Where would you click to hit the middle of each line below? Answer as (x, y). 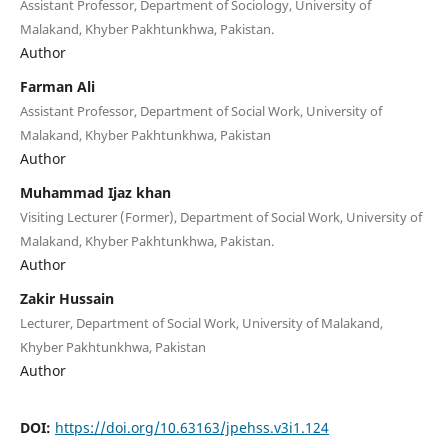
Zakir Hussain (66, 298)
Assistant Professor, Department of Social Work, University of (200, 110)
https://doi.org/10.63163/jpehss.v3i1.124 (191, 427)
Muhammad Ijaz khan (95, 192)
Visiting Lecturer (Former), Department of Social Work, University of (220, 216)
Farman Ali (57, 86)
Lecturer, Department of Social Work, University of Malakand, (201, 322)
